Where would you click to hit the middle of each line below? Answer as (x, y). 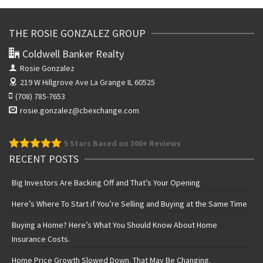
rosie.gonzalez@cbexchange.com (80, 110)
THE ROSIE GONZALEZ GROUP (77, 33)
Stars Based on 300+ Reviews (124, 143)
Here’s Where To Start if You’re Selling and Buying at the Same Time (129, 203)
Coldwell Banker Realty (73, 53)
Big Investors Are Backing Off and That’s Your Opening (106, 182)
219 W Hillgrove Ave (55, 82)
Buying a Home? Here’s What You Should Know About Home (114, 225)
